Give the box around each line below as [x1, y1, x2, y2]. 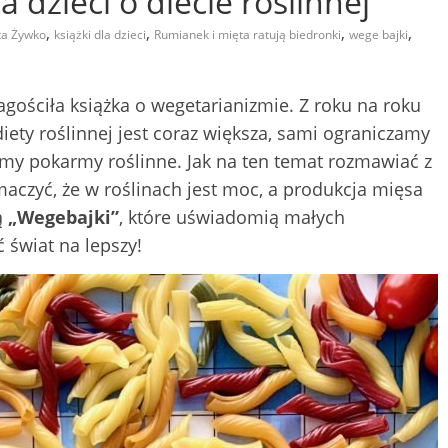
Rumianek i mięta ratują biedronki [154, 25, 341, 43]
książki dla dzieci [54, 25, 146, 43]
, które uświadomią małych [119, 204, 345, 229]
